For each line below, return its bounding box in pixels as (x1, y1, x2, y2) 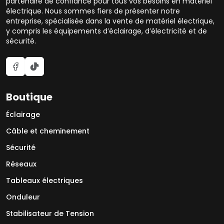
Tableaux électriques (6, 175, 83, 186)
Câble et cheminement (6, 126, 89, 136)
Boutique (6, 90, 52, 104)
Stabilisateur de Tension (6, 208, 94, 219)
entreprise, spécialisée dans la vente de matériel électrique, (6, 16, 214, 26)
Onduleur (6, 192, 40, 202)
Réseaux (6, 159, 36, 169)
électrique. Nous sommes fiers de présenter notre (6, 6, 180, 16)
